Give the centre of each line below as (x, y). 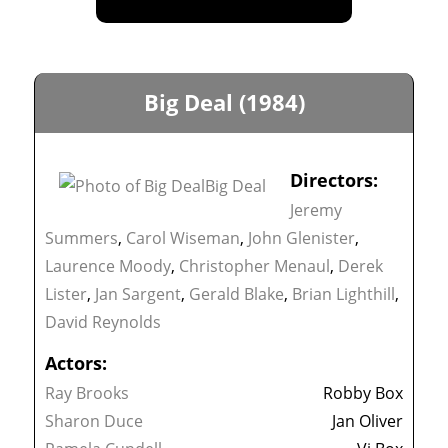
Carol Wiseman (183, 238)
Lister (66, 294)
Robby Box (362, 393)
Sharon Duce (94, 421)
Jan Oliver (367, 421)
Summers (82, 238)
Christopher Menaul (255, 266)
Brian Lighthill (344, 294)
